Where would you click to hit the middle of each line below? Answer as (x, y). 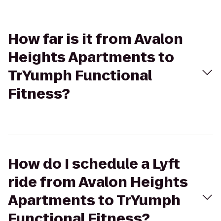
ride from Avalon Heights (98, 182)
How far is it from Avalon (95, 39)
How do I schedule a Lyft (94, 164)
